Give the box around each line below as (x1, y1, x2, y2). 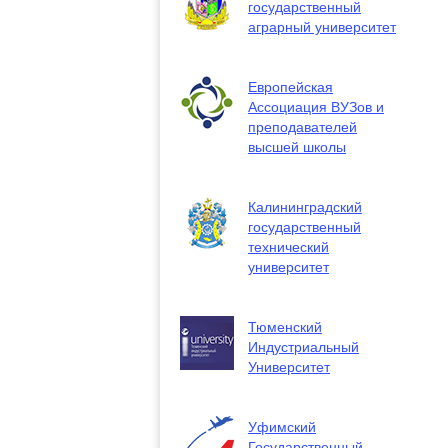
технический (248, 236, 329, 256)
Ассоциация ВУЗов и (248, 96, 384, 116)
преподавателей (248, 116, 357, 136)
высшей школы (248, 136, 346, 156)
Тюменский (248, 316, 322, 336)
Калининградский (248, 196, 362, 216)
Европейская (248, 76, 333, 96)
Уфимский (248, 416, 316, 436)
